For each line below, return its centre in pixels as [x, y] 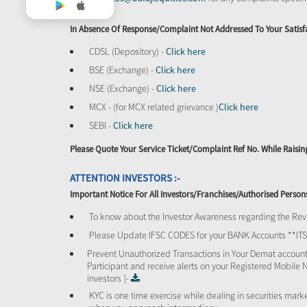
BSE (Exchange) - [122, 70]
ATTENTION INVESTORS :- [125, 178]
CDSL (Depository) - [127, 51]
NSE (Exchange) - [123, 88]
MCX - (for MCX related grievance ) [154, 107]
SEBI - [101, 125]
